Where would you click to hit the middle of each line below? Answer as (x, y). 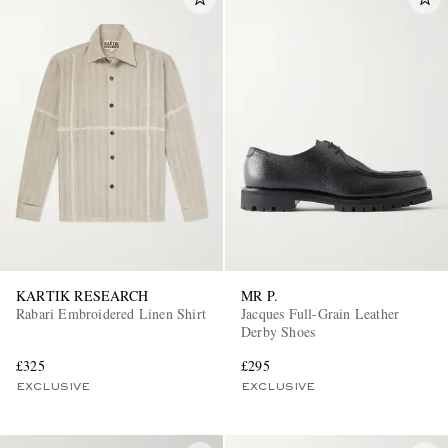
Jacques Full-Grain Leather (320, 314)
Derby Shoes (278, 332)
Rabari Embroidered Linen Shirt (111, 314)
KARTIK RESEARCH (82, 296)
